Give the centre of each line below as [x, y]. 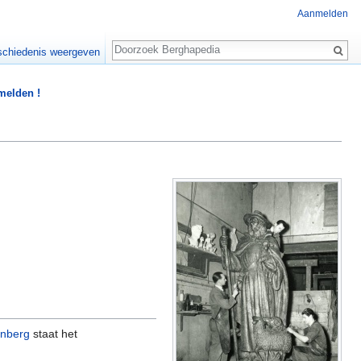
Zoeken [139, 41]
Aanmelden [323, 14]
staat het [54, 333]
